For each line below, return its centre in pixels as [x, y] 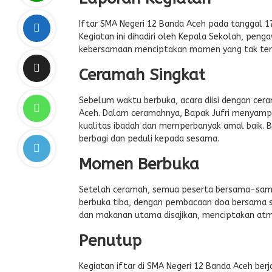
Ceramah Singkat [142, 75]
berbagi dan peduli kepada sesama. [149, 139]
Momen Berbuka [139, 164]
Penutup [110, 241]
